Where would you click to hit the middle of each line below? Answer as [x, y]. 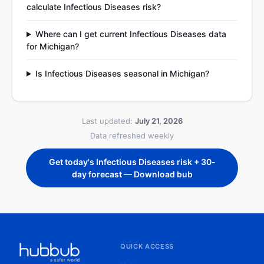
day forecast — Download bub [132, 174]
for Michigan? [53, 46]
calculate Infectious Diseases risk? [94, 7]
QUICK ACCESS [147, 246]
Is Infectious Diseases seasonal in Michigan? [122, 73]
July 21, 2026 [159, 121]
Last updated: [108, 121]
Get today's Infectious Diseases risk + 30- [132, 162]
